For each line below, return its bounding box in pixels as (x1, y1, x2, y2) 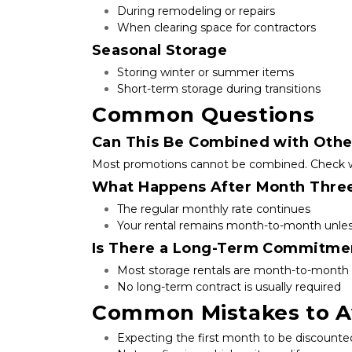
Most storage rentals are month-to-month (117, 262, 349, 277)
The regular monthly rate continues (117, 201, 310, 216)
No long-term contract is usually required (117, 279, 341, 294)
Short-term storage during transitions (117, 81, 321, 96)
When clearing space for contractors (117, 20, 316, 35)
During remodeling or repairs (117, 3, 275, 18)
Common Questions (92, 101, 315, 127)
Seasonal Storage (92, 41, 228, 59)
